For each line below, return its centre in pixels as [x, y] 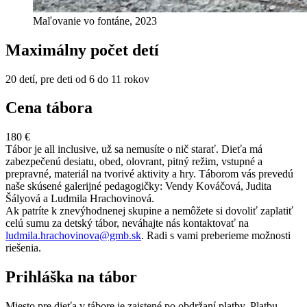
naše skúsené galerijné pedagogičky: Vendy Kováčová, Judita [138, 186]
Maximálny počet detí [82, 50]
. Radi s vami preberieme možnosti [216, 236]
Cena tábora [49, 108]
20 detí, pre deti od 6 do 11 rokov [77, 79]
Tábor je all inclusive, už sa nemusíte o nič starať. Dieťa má [134, 149]
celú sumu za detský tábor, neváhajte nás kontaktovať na [127, 223]
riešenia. [23, 248]
